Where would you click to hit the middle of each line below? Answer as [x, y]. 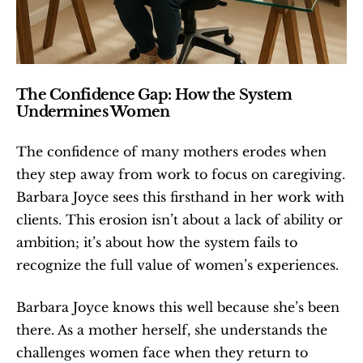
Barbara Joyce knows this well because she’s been [178, 307]
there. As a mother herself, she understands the [172, 330]
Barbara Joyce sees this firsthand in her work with [180, 197]
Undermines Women [93, 112]
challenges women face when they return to [162, 352]
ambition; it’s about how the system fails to [157, 242]
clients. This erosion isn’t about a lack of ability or [179, 220]
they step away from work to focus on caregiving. [181, 174]
